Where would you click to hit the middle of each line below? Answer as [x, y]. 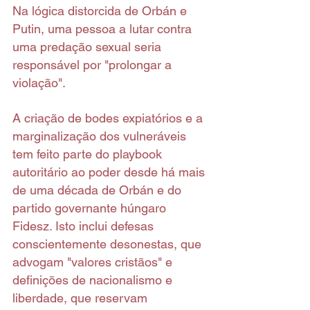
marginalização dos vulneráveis [101, 136]
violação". [39, 83]
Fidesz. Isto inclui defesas [85, 226]
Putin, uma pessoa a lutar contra [104, 29]
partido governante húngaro [91, 208]
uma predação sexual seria [89, 47]
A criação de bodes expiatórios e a [109, 118]
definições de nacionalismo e [94, 280]
